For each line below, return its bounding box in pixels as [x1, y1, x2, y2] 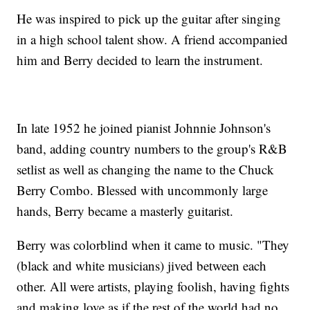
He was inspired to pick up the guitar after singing [17, 10, 282, 28]
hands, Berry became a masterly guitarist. [17, 202, 234, 220]
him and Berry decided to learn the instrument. [17, 51, 264, 69]
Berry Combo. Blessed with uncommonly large [17, 181, 268, 199]
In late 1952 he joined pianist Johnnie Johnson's [17, 119, 271, 137]
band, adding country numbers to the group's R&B [17, 140, 288, 158]
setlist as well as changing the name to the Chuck [17, 161, 275, 179]
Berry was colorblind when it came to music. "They [17, 236, 290, 254]
